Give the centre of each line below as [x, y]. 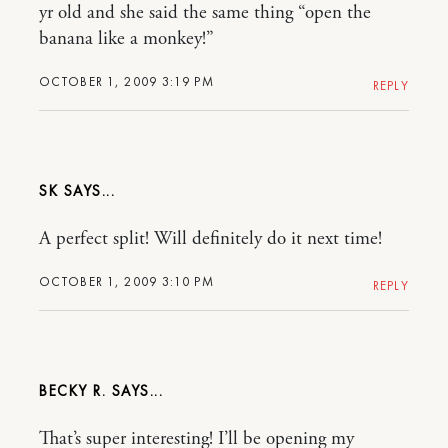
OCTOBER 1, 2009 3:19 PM [126, 81]
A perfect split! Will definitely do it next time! [210, 239]
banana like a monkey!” [126, 39]
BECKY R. [72, 391]
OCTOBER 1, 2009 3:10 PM [126, 281]
